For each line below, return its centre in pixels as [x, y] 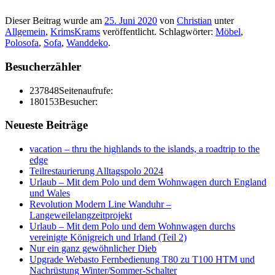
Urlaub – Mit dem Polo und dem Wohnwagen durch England [148, 182]
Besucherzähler [43, 67]
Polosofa [22, 43]
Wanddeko [87, 43]
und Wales [50, 193]
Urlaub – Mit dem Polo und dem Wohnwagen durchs [132, 227]
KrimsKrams [75, 32]
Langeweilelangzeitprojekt [81, 215]
